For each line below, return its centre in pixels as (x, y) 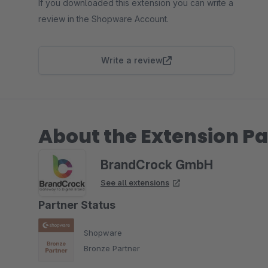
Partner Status (77, 205)
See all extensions (135, 182)
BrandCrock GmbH (157, 165)
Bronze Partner (112, 248)
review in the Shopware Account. (103, 19)
